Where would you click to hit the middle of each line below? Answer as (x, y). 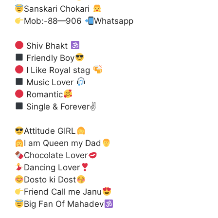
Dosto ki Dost (50, 180)
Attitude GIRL (50, 131)
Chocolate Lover (56, 155)
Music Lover (50, 82)
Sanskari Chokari (58, 9)
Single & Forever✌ (60, 106)
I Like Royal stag (58, 70)
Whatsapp (113, 21)
